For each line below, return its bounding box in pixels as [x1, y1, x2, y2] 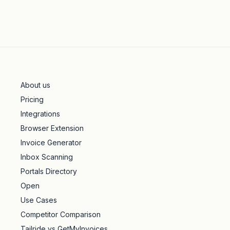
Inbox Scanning [21, 152, 73, 161]
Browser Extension [21, 124, 84, 132]
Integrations [21, 109, 60, 118]
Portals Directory [21, 167, 77, 176]
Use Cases [21, 196, 57, 204]
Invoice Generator [21, 138, 82, 147]
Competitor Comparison [21, 210, 101, 219]
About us [21, 81, 50, 89]
